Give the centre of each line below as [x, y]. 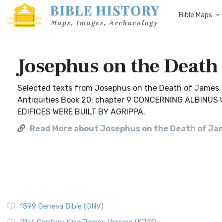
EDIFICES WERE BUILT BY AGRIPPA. [81, 112]
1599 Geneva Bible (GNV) [62, 206]
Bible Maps [195, 15]
